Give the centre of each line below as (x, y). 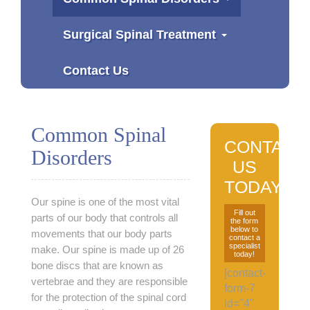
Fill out (244, 212)
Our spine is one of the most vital (105, 202)
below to (245, 229)
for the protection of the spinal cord (109, 297)
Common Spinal (99, 135)
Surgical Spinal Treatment (139, 35)
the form (245, 221)
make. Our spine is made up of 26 (108, 249)
